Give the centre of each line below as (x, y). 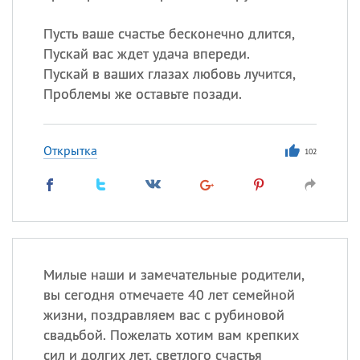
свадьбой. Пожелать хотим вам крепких (171, 335)
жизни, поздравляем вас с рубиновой (164, 315)
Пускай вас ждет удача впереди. (146, 53)
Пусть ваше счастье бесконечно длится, (169, 33)
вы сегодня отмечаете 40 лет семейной (169, 295)
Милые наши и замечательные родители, (174, 274)
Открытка (70, 150)
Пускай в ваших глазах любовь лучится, (169, 74)
